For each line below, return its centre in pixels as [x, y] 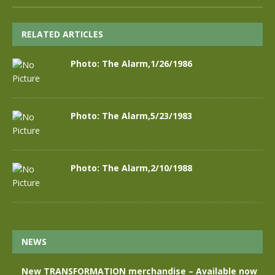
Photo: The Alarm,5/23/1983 [131, 116]
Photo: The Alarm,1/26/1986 [131, 64]
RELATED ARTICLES [62, 34]
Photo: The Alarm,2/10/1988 [131, 168]
